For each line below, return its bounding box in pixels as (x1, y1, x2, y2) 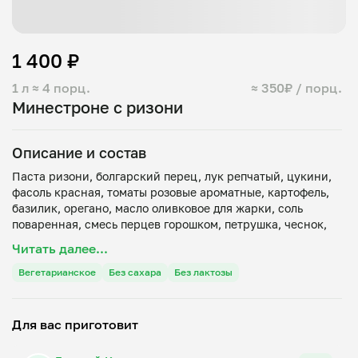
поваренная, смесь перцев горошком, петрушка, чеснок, (12, 217, 327, 231)
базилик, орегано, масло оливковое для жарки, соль (12, 201, 303, 215)
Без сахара (109, 266, 161, 278)
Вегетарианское (18, 266, 96, 278)
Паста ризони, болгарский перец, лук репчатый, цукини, (12, 169, 332, 183)
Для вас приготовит (12, 316, 138, 332)
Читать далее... (12, 241, 108, 257)
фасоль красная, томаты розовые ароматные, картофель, (12, 185, 329, 199)
